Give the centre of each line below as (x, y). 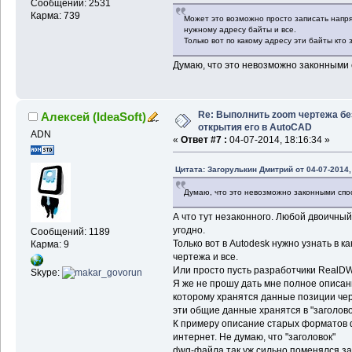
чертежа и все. (205, 257)
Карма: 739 (55, 15)
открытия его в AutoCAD (255, 127)
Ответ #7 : (203, 139)
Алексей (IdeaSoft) (94, 116)
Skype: (46, 272)
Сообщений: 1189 (70, 232)
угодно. (189, 230)
